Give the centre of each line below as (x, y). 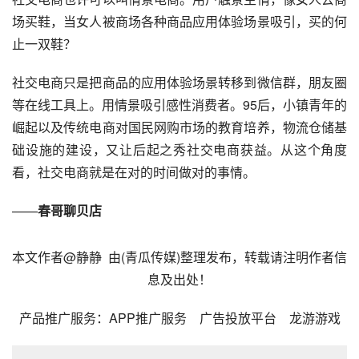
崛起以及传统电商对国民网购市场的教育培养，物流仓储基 (179, 127)
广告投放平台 (244, 317)
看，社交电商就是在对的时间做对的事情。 (134, 171)
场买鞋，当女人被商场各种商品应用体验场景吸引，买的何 (179, 21)
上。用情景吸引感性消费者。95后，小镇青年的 (212, 104)
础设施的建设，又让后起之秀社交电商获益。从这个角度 (179, 149)
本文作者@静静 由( (69, 256)
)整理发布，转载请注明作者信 (262, 256)
